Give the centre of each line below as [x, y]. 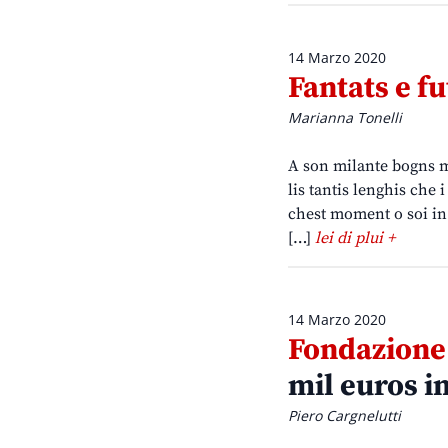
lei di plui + [355, 238]
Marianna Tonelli [345, 118]
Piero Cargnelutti [344, 416]
